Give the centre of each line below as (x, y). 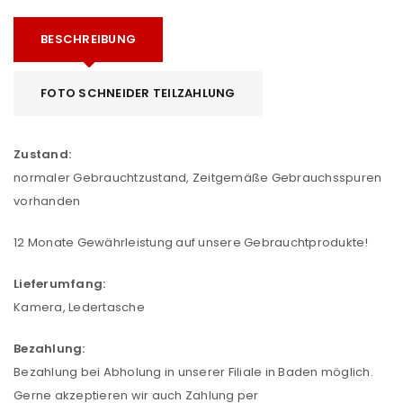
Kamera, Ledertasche (79, 307)
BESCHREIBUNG (88, 39)
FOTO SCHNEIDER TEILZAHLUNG (138, 93)
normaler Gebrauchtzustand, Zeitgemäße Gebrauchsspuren (198, 178)
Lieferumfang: (60, 284)
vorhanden (47, 201)
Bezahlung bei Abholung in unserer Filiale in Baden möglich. (193, 372)
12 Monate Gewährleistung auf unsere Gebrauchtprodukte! (191, 242)
